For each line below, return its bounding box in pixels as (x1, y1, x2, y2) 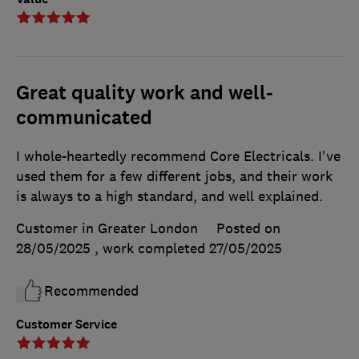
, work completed (95, 240, 209, 258)
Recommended (44, 282, 139, 301)
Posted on (216, 220, 280, 238)
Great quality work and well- (16, 80, 273, 107)
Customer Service (16, 316, 117, 333)
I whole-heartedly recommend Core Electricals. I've (16, 147, 341, 166)
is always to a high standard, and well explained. (16, 188, 323, 206)
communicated (16, 105, 152, 131)
